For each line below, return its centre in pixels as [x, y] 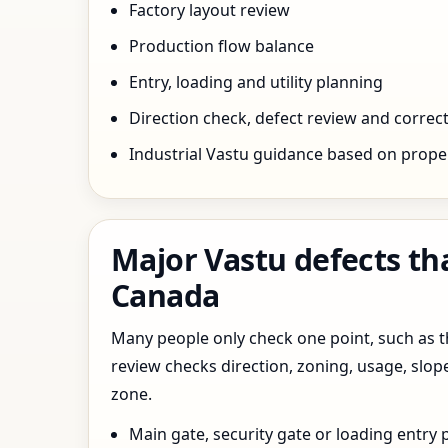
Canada [165, 295]
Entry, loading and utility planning [256, 82]
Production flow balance [221, 46]
